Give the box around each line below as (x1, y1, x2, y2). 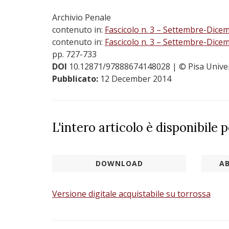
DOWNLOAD (95, 158, 143, 168)
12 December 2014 (100, 73, 171, 84)
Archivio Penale (52, 12, 111, 23)
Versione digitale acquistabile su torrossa (52, 188, 211, 199)
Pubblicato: (52, 73, 100, 84)
